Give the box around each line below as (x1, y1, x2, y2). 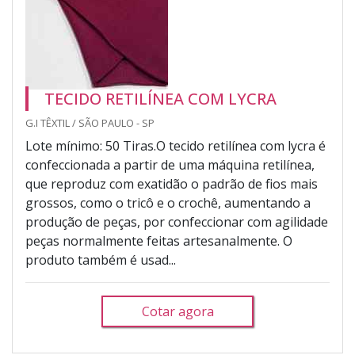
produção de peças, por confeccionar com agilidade (25, 213, 328, 231)
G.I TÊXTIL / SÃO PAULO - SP (25, 116, 155, 130)
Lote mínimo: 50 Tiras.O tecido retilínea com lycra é (25, 137, 326, 155)
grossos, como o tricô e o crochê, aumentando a (25, 194, 311, 212)
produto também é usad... (25, 251, 176, 269)
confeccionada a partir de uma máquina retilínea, (25, 156, 315, 174)
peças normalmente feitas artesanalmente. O (25, 232, 292, 250)
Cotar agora (141, 303, 214, 320)
